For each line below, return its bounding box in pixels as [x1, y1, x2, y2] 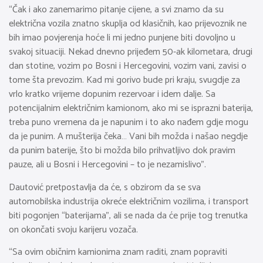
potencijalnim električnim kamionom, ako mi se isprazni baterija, [9, 100, 253, 117]
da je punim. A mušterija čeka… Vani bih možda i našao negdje [9, 129, 248, 145]
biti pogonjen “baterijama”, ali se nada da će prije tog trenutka [9, 207, 248, 224]
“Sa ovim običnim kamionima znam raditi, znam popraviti [9, 244, 227, 261]
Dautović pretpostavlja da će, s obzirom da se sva [9, 179, 201, 195]
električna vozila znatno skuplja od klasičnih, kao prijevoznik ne [9, 16, 247, 32]
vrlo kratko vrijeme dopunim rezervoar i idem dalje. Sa [9, 86, 215, 103]
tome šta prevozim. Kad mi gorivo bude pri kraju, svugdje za [9, 72, 240, 89]
